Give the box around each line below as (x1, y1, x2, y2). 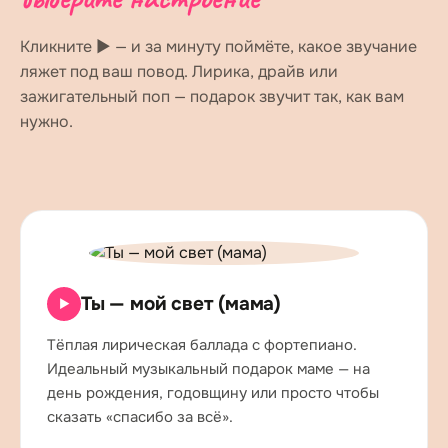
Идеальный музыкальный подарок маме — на (47, 359, 370, 379)
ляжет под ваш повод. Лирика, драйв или (20, 61, 338, 82)
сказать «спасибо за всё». (47, 407, 233, 427)
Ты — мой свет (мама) (81, 292, 281, 316)
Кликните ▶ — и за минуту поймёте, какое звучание (20, 36, 417, 57)
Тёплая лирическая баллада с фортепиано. (47, 335, 357, 355)
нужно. (20, 111, 73, 132)
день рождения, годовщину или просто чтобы (47, 383, 379, 403)
